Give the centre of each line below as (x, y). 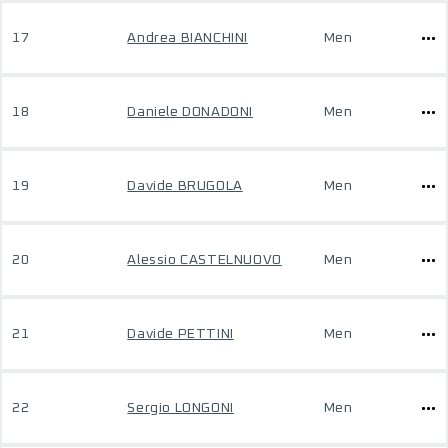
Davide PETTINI (180, 334)
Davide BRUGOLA (185, 186)
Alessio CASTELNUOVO (204, 260)
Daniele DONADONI (190, 112)
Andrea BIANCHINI (187, 38)
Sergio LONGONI (180, 408)
